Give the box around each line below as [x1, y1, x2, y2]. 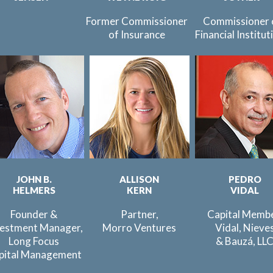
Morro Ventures [102, 221, 176, 234]
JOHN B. [16, 174, 52, 185]
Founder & [10, 208, 57, 221]
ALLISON [119, 174, 159, 185]
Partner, [120, 208, 158, 221]
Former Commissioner [85, 15, 188, 27]
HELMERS [12, 185, 55, 196]
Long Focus [9, 235, 59, 247]
